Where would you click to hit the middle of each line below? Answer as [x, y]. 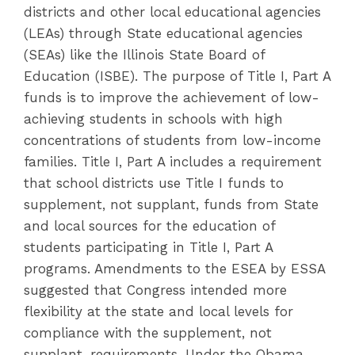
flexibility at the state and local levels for [158, 311]
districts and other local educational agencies [172, 12]
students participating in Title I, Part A [148, 247]
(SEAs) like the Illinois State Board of [144, 55]
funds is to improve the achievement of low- [172, 97]
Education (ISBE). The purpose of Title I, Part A [177, 76]
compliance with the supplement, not [148, 333]
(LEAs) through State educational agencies [163, 33]
